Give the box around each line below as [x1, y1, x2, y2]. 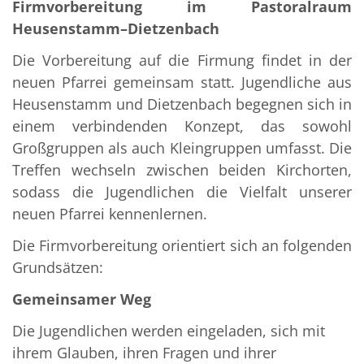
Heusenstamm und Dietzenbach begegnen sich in [12, 94, 352, 115]
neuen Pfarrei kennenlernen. [12, 204, 207, 224]
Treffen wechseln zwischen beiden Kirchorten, [12, 160, 352, 180]
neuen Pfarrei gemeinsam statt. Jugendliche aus [12, 72, 352, 93]
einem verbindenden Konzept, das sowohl [12, 116, 352, 136]
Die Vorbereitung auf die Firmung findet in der [12, 50, 352, 71]
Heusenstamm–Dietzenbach [12, 19, 219, 39]
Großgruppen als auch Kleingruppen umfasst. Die [12, 138, 352, 158]
